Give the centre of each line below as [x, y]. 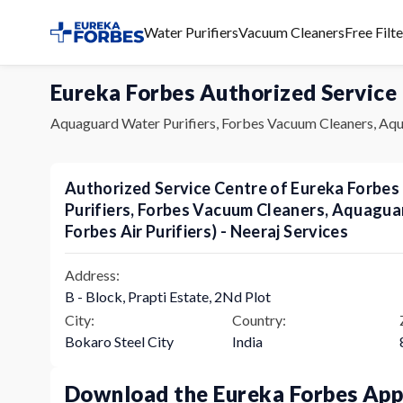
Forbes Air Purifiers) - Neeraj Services [207, 231]
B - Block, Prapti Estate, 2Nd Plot [168, 296]
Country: [259, 319]
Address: [92, 274]
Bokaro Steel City [119, 341]
